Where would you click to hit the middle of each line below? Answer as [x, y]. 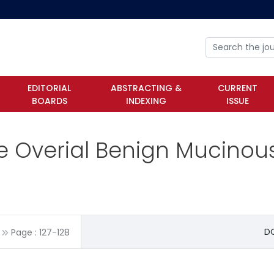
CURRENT [237, 88]
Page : [24, 233]
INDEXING [146, 101]
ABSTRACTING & [146, 88]
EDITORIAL [50, 88]
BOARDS [49, 101]
